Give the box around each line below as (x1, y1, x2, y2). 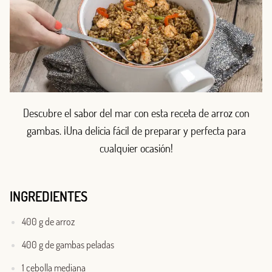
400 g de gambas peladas (22, 239, 114, 251)
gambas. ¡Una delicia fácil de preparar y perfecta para (26, 124, 246, 138)
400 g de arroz (22, 216, 75, 228)
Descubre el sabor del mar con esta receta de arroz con (22, 106, 250, 120)
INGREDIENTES (10, 188, 87, 205)
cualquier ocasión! (99, 141, 173, 155)
